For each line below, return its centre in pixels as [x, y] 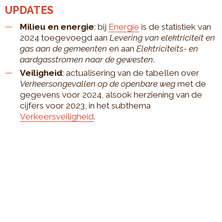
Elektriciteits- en [167, 48]
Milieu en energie [57, 27]
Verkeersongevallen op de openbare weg [98, 83]
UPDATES [29, 10]
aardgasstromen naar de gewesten [86, 59]
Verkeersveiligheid [57, 116]
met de [191, 83]
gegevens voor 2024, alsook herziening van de [111, 94]
